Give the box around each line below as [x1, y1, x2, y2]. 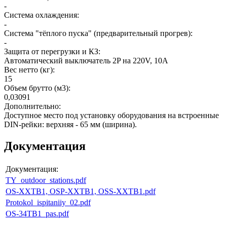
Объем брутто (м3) [4, 83, 68, 92]
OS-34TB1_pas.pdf [6, 209, 69, 218]
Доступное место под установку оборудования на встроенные [4, 110, 219, 120]
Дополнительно [4, 101, 59, 110]
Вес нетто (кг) [4, 65, 53, 74]
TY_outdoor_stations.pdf [6, 175, 86, 184]
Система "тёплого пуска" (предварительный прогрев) [4, 28, 191, 37]
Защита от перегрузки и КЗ [4, 47, 98, 56]
